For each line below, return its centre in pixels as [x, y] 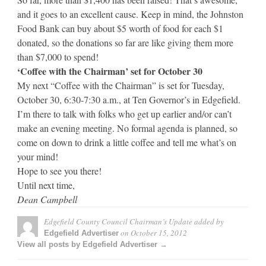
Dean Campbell [47, 199]
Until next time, [46, 185]
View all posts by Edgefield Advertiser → [92, 244]
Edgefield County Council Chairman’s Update [118, 221]
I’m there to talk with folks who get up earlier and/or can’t [124, 113]
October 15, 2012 [159, 232]
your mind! [38, 156]
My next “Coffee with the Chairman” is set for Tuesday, [121, 85]
